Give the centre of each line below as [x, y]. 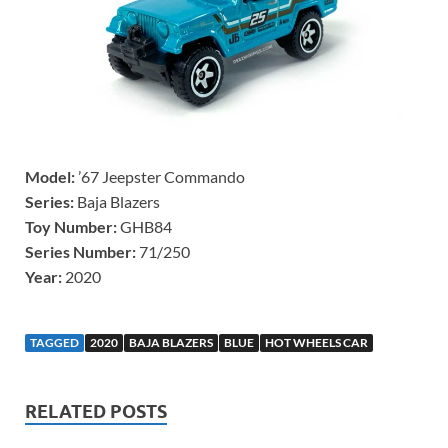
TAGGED [54, 342]
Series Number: [80, 251]
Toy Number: [71, 226]
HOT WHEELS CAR [316, 342]
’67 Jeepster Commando [163, 176]
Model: [51, 176]
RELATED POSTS [96, 411]
